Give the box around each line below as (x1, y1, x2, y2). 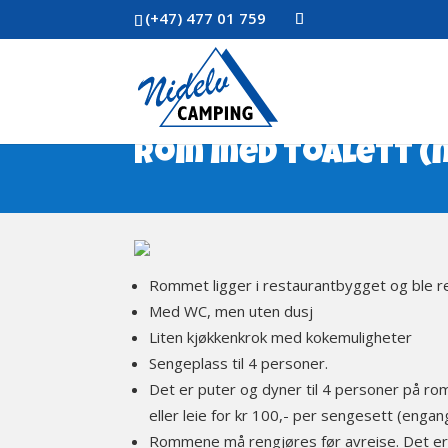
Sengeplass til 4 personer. (149, 352, 329, 373)
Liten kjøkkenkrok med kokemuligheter (149, 326, 413, 347)
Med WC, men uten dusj (149, 300, 314, 321)
